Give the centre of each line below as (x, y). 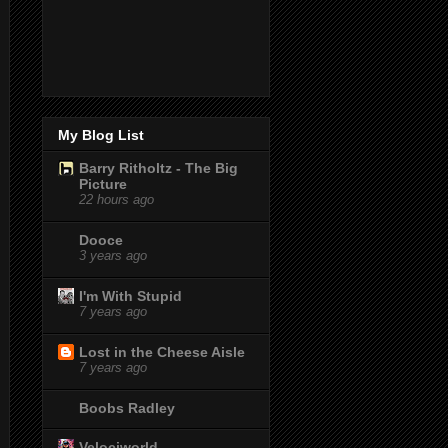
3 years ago (113, 255)
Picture (103, 183)
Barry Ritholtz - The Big (158, 167)
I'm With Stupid (130, 295)
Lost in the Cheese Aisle (162, 351)
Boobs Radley (127, 407)
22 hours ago (116, 199)
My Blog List (101, 134)
